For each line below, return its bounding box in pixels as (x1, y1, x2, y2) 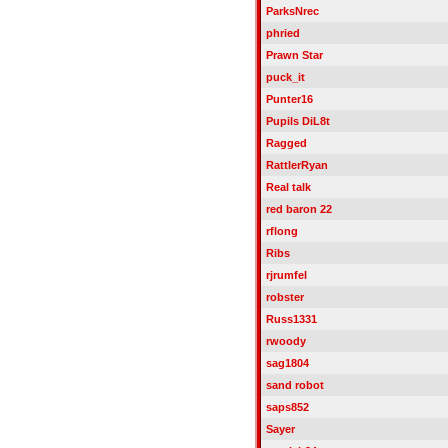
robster (265, 291, 304, 303)
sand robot (265, 379, 324, 391)
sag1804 (265, 357, 309, 369)
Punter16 (265, 93, 313, 105)
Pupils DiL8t (265, 115, 330, 127)
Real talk (265, 181, 311, 193)
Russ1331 (265, 313, 317, 325)
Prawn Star (265, 49, 323, 61)
